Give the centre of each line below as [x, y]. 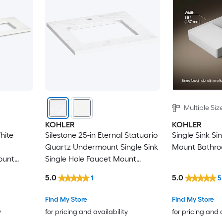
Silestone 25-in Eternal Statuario [101, 135]
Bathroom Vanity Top [82, 171]
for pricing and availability [86, 212]
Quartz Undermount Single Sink [101, 147]
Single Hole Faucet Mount [90, 159]
